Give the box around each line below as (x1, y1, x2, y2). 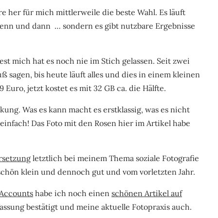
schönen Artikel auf (111, 188, 182, 199)
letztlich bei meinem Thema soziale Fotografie (31, 153, 199, 163)
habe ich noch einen (33, 188, 111, 199)
